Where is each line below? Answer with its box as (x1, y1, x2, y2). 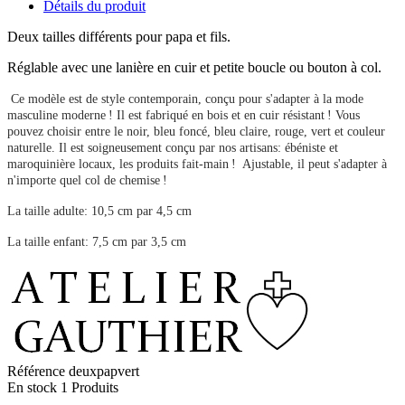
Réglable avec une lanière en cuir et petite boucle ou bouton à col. (7, 60, 381, 76)
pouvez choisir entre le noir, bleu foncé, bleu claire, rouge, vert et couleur (7, 125, 385, 139)
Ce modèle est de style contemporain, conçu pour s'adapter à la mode (11, 92, 363, 107)
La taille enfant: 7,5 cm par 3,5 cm (7, 235, 186, 250)
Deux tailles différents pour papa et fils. (7, 29, 234, 45)
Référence (7, 363, 69, 380)
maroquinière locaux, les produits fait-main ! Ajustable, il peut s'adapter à (7, 157, 387, 172)
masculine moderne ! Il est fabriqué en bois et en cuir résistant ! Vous (7, 108, 360, 123)
